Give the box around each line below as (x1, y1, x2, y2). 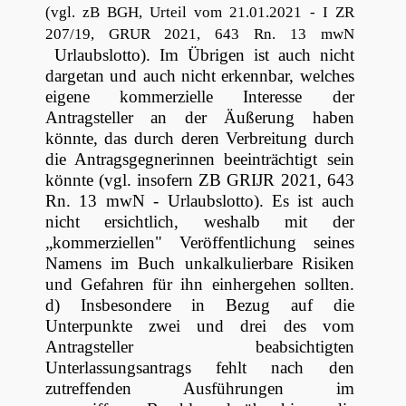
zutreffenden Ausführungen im (44, 379, 354, 399)
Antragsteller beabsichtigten (44, 337, 354, 357)
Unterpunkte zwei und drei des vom (44, 316, 354, 336)
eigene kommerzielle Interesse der (44, 87, 354, 107)
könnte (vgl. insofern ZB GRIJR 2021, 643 (44, 170, 354, 190)
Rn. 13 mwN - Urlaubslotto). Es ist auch (44, 191, 354, 211)
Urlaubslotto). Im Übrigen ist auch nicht (44, 45, 354, 65)
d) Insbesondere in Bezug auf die (44, 295, 354, 315)
